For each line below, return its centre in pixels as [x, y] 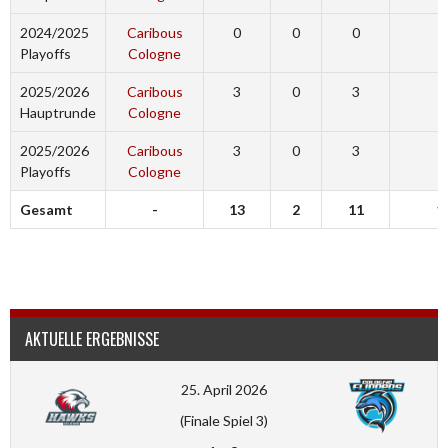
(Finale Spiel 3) [224, 420]
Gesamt [46, 209]
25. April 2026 [224, 389]
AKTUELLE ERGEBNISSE [92, 339]
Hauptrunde [57, 112]
